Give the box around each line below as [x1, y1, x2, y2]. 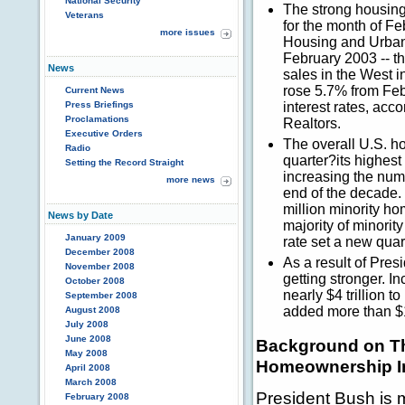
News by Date [48, 210, 113, 221]
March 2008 [65, 377, 117, 387]
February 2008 [65, 391, 129, 401]
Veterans [65, 10, 104, 20]
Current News [65, 85, 125, 95]
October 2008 [65, 276, 125, 286]
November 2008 [65, 261, 135, 271]
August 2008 [65, 305, 120, 315]
